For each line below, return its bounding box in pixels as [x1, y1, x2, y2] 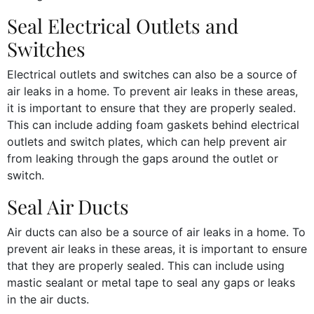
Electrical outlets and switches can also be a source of [7, 67, 297, 81]
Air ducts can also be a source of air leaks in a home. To [7, 224, 306, 239]
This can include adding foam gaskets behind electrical [7, 117, 299, 132]
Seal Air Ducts [7, 193, 129, 219]
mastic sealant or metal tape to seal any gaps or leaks [7, 275, 295, 289]
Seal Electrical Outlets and [7, 12, 238, 39]
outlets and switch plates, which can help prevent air [7, 134, 287, 149]
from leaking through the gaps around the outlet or [7, 151, 278, 165]
